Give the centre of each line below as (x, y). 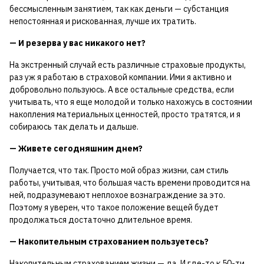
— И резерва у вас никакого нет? (77, 43)
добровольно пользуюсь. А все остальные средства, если (122, 90)
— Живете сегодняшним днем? (76, 149)
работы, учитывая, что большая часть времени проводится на (130, 183)
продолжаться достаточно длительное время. (101, 220)
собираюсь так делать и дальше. (74, 127)
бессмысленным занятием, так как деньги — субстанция (119, 9)
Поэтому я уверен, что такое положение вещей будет (114, 208)
